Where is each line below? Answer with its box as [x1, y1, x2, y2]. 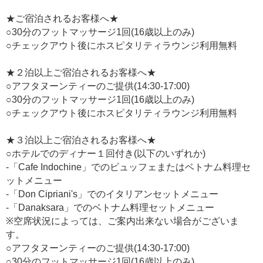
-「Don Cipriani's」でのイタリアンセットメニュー [6, 189, 218, 200]
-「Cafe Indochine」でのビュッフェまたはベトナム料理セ [6, 162, 251, 173]
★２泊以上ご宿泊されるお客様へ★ [6, 68, 156, 78]
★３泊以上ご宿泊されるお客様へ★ [6, 135, 156, 146]
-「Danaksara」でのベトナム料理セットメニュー [6, 203, 214, 213]
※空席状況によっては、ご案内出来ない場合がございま [6, 216, 239, 227]
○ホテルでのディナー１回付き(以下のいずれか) [6, 149, 205, 159]
